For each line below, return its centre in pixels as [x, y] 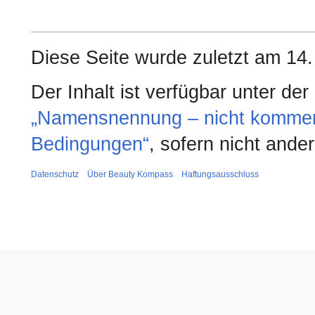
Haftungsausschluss [220, 175]
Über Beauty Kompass [130, 175]
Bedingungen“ [90, 144]
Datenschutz [55, 175]
